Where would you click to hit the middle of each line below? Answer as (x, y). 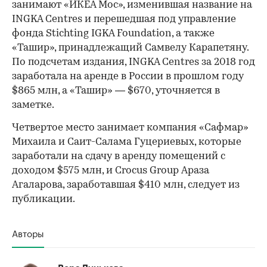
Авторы (28, 232)
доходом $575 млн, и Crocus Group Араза (111, 170)
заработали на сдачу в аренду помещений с (119, 156)
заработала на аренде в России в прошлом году (128, 76)
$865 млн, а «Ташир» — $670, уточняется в (116, 91)
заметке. (33, 105)
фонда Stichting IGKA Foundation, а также (113, 33)
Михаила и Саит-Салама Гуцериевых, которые (127, 142)
